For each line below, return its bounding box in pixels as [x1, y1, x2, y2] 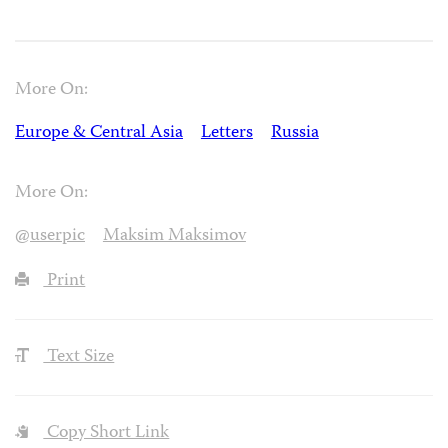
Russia [270, 118, 319, 148]
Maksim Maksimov [102, 222, 246, 252]
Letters [200, 118, 253, 148]
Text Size [43, 343, 115, 373]
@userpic [15, 222, 85, 252]
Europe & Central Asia [15, 118, 183, 148]
